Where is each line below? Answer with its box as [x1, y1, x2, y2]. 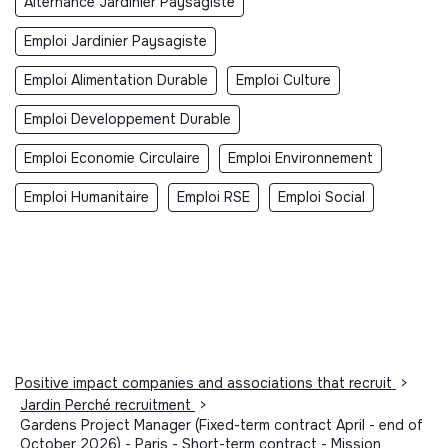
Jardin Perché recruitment [20, 396, 195, 415]
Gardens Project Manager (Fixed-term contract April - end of [20, 416, 423, 435]
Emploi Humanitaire [24, 188, 149, 207]
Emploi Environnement [228, 149, 373, 168]
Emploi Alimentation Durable [24, 71, 208, 90]
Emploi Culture [236, 71, 331, 90]
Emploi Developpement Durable [24, 110, 231, 129]
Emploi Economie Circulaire [24, 149, 200, 168]
